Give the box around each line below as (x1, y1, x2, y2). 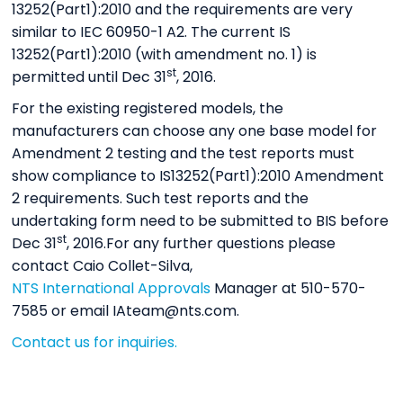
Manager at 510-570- (210, 277, 367, 299)
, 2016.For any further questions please (67, 232, 336, 254)
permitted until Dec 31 (12, 66, 167, 87)
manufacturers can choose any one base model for (12, 120, 378, 141)
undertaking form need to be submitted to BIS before (12, 210, 390, 231)
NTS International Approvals (12, 277, 211, 299)
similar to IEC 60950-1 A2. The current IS (12, 21, 291, 42)
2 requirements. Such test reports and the (12, 187, 309, 209)
